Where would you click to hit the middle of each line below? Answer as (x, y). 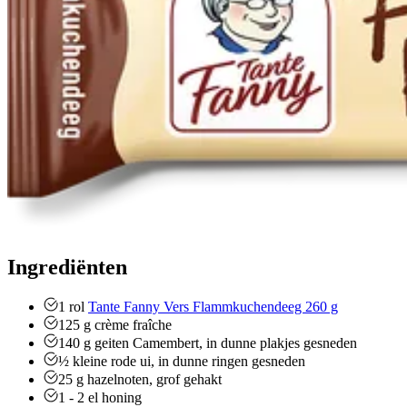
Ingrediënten (67, 267)
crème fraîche (133, 325)
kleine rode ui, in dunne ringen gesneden (189, 362)
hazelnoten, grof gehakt (154, 380)
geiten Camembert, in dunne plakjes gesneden (226, 343)
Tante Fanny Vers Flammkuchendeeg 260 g (213, 307)
